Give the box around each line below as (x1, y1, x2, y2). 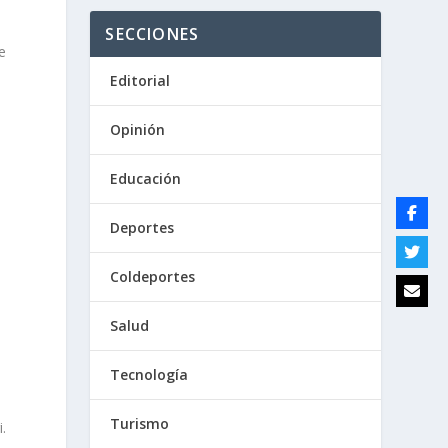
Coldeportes (110, 267, 196, 286)
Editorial (110, 71, 171, 90)
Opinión (110, 120, 166, 139)
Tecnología (110, 365, 189, 384)
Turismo (110, 414, 170, 433)
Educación (110, 169, 182, 188)
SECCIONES (105, 23, 200, 45)
